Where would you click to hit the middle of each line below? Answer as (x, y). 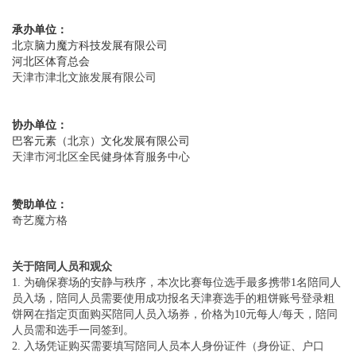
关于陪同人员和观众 (62, 266)
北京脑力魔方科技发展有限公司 (90, 44)
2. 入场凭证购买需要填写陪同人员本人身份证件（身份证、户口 (168, 346)
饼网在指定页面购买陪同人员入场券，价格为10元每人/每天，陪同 (175, 314)
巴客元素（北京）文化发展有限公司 (101, 139)
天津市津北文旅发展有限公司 (84, 76)
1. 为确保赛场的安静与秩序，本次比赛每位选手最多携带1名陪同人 (176, 282)
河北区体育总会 (51, 60)
